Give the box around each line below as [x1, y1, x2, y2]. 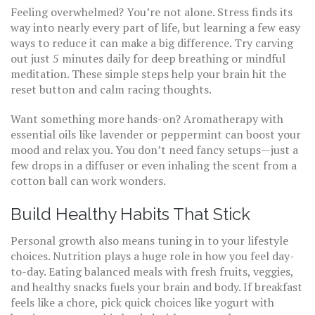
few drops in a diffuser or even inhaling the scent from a [11, 157, 297, 173]
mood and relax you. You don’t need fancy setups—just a [11, 142, 298, 157]
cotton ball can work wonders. [11, 173, 166, 188]
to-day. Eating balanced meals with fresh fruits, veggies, [11, 264, 293, 279]
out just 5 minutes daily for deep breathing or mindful [11, 51, 285, 66]
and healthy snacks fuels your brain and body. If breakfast [11, 279, 302, 295]
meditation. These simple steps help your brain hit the [11, 66, 286, 82]
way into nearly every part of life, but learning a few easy [11, 20, 300, 35]
